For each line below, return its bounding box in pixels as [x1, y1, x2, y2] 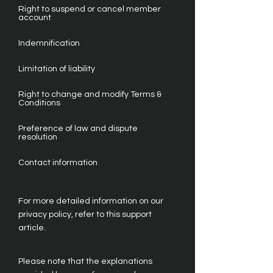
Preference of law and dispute [18, 124, 138, 133]
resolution [18, 133, 57, 141]
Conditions [18, 99, 60, 107]
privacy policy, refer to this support [18, 210, 152, 219]
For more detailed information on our [18, 197, 163, 205]
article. [18, 224, 46, 232]
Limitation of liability [18, 65, 95, 73]
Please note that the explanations [18, 257, 152, 266]
